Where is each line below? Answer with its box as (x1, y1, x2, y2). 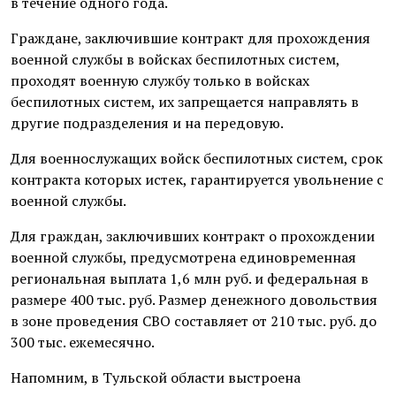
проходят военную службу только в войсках (11, 70, 309, 90)
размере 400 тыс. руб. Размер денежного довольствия (11, 289, 377, 309)
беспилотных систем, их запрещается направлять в (11, 91, 359, 111)
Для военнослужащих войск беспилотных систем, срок (11, 148, 383, 168)
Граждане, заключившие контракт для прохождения (11, 27, 370, 48)
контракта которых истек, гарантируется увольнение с (11, 169, 384, 189)
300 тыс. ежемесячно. (11, 331, 155, 352)
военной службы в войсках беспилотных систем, (11, 49, 339, 69)
